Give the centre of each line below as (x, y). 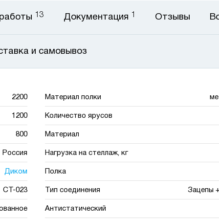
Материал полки (73, 97)
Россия (15, 153)
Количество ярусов (79, 116)
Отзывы (172, 17)
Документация (97, 17)
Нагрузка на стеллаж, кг (87, 153)
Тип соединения (73, 190)
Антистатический (76, 208)
